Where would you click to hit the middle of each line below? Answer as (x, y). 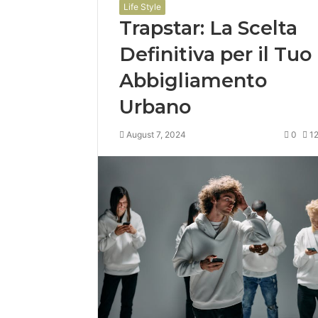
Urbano (155, 107)
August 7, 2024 (156, 135)
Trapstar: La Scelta (208, 28)
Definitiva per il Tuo (215, 54)
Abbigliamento (193, 81)
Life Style (142, 7)
